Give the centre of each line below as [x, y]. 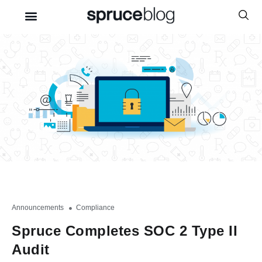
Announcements [38, 207]
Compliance [95, 207]
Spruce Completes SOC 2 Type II [125, 230]
